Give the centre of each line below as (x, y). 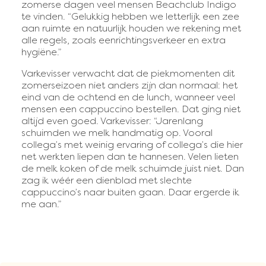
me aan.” (41, 204)
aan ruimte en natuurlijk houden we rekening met (131, 28)
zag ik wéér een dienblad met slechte (107, 180)
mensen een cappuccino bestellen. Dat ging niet (131, 109)
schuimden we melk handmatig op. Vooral (117, 133)
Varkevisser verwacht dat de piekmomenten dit (128, 73)
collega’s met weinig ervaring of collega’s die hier (132, 145)
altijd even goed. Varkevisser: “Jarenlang (112, 121)
